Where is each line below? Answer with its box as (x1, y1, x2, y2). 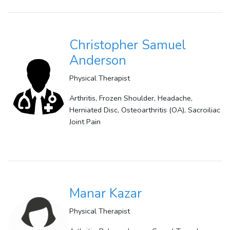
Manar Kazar (69, 185, 142, 203)
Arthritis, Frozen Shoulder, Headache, (69, 93, 193, 104)
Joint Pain (69, 117, 101, 127)
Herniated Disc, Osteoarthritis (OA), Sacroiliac (69, 105, 220, 116)
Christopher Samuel (69, 36, 186, 54)
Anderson (69, 52, 126, 70)
